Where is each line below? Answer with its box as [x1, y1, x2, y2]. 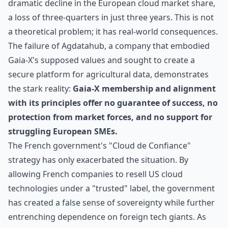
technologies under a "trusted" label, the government [8, 183, 215, 194]
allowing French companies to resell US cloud [8, 168, 183, 180]
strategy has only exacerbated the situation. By [8, 154, 188, 165]
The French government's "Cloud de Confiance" [8, 140, 191, 151]
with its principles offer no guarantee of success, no [8, 97, 218, 108]
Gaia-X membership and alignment [73, 83, 216, 94]
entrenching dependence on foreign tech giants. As [8, 211, 206, 222]
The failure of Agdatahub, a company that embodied [8, 40, 210, 51]
